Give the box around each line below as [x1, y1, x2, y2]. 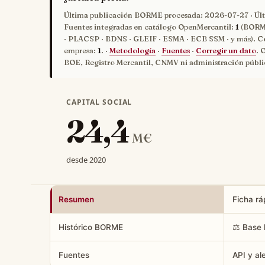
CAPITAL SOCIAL [66, 97, 132, 108]
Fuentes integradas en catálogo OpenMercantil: [64, 22, 235, 32]
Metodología [109, 46, 156, 56]
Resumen [59, 195, 94, 205]
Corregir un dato [196, 46, 256, 56]
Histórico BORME [59, 222, 123, 232]
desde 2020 [66, 154, 106, 166]
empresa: [64, 46, 98, 56]
